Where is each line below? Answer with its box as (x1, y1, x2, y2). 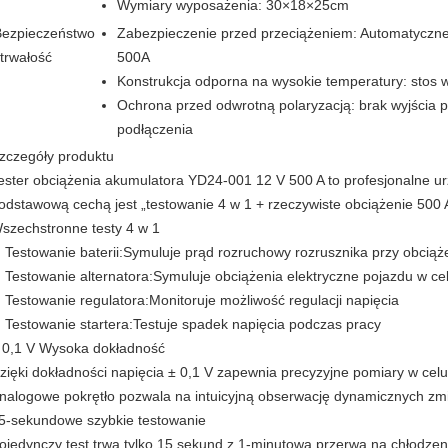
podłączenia (117, 121, 193, 137)
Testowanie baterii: (5, 244, 123, 260)
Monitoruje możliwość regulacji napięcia (149, 292, 399, 308)
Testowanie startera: (5, 316, 133, 332)
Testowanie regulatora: (5, 292, 149, 308)
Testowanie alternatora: (5, 268, 153, 284)
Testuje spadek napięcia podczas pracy (133, 316, 381, 332)
